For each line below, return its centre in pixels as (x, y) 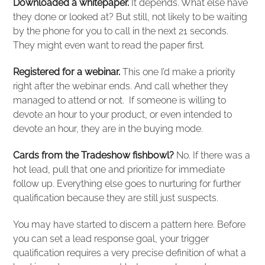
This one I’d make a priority (178, 72)
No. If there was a (212, 155)
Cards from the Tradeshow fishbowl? (94, 155)
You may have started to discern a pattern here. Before (130, 224)
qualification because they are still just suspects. (116, 198)
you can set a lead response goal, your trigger (111, 238)
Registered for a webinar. (67, 72)
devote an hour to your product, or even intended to (123, 115)
